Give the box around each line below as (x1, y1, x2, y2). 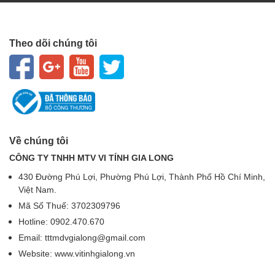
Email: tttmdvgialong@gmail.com (18, 232, 145, 243)
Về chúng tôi (9, 134, 68, 147)
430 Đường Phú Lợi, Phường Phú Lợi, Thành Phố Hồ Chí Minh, (18, 171, 265, 182)
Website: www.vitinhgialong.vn (18, 248, 135, 259)
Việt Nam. (18, 184, 56, 195)
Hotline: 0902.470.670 (18, 216, 104, 227)
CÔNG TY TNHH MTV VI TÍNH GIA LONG (9, 152, 174, 163)
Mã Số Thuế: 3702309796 (18, 200, 120, 211)
